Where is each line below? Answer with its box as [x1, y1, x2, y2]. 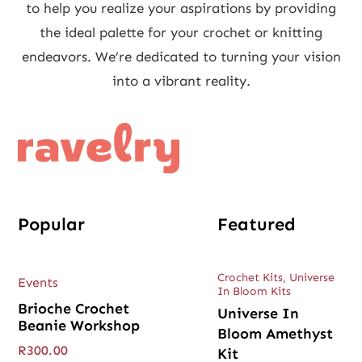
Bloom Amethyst [217, 324, 333, 343]
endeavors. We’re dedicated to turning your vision [21, 48, 341, 65]
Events [18, 275, 59, 291]
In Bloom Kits [217, 284, 291, 298]
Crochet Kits [217, 270, 283, 284]
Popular [18, 213, 86, 235]
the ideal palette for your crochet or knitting [40, 24, 322, 41]
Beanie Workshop [18, 316, 141, 335]
